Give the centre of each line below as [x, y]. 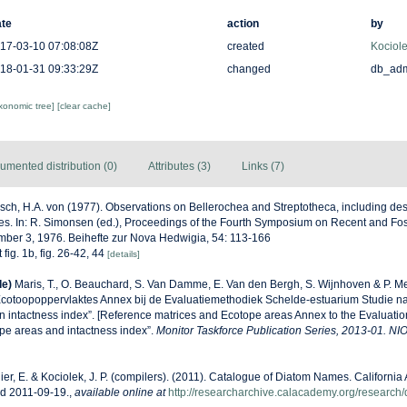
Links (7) [263, 166]
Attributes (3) [179, 166]
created [245, 46]
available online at [120, 392]
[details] [124, 254]
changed [248, 69]
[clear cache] [84, 106]
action [243, 24]
